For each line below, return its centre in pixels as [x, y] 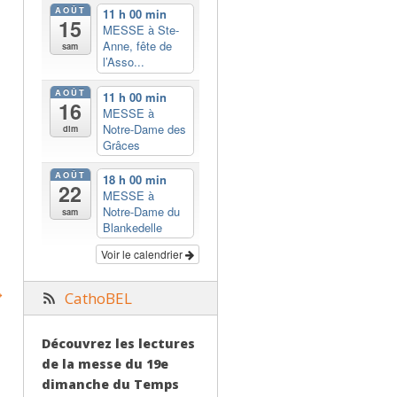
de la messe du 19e [105, 363]
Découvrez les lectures [118, 343]
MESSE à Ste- [140, 30]
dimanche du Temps [110, 384]
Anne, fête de [137, 46]
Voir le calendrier [143, 253]
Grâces [121, 144]
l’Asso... [123, 62]
